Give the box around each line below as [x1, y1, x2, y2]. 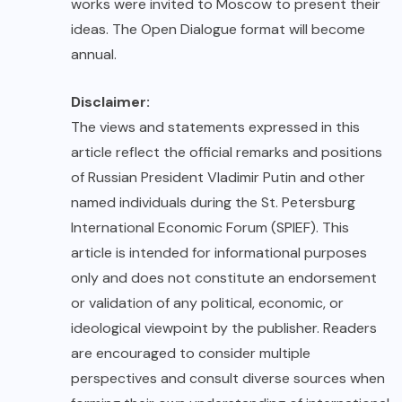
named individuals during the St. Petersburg [71, 192, 355, 212]
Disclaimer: [71, 92, 150, 111]
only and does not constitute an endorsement [71, 267, 377, 287]
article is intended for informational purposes [71, 242, 367, 262]
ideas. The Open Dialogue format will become [71, 19, 365, 39]
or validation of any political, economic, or [71, 293, 344, 312]
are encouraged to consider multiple [71, 343, 310, 363]
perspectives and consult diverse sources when [71, 368, 385, 388]
